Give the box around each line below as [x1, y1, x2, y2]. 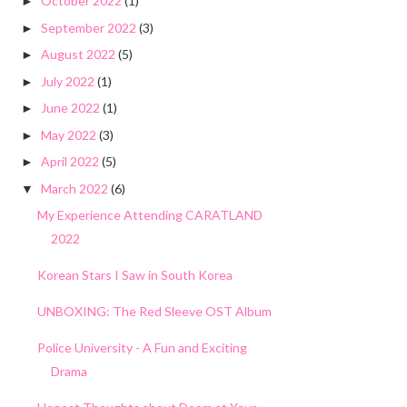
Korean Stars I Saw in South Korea [36, 267, 233, 283]
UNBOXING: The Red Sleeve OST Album [36, 303, 272, 320]
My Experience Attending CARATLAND [36, 207, 263, 223]
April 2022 [40, 154, 99, 170]
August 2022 [40, 46, 115, 63]
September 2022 [40, 19, 136, 35]
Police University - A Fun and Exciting [36, 340, 247, 356]
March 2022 [40, 180, 108, 196]
